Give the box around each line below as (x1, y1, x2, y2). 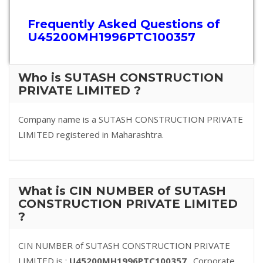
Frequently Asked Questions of (28, 17, 220, 31)
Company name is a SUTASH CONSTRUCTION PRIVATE (18, 113, 243, 125)
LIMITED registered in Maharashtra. (18, 129, 164, 140)
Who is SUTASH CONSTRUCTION (18, 70, 224, 85)
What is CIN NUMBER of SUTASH (18, 184, 226, 198)
